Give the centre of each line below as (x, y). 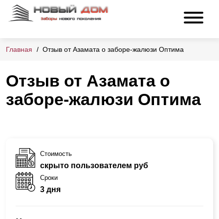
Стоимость (56, 153)
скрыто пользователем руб (94, 165)
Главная (19, 50)
